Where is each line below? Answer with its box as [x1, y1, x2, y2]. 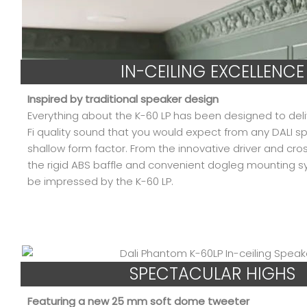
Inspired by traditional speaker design [27, 91, 219, 106]
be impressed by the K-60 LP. [27, 173, 173, 188]
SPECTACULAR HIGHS [130, 261, 295, 286]
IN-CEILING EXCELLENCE [121, 59, 304, 84]
